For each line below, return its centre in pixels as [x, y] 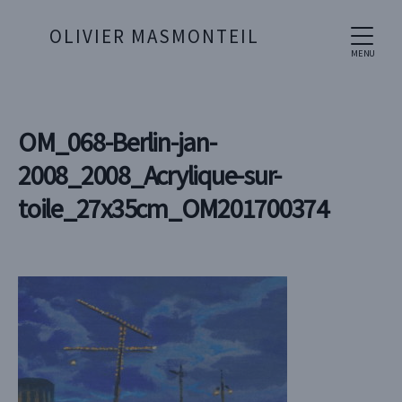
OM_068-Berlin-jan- [117, 142]
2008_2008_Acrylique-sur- [150, 175]
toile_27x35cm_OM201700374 [173, 208]
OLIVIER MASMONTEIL [154, 36]
